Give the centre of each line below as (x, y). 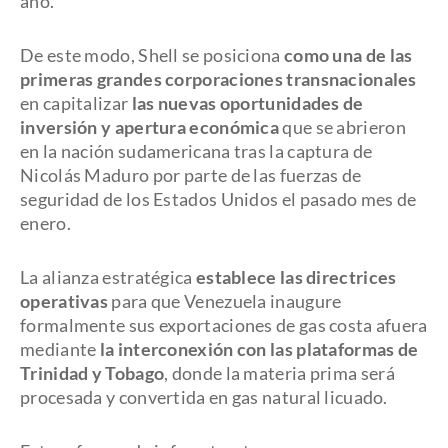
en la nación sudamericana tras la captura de (196, 151)
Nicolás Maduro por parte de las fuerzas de (191, 175)
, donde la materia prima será (279, 373)
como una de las (348, 55)
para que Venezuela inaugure (225, 301)
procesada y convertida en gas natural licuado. (204, 397)
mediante (60, 349)
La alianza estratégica (106, 277)
